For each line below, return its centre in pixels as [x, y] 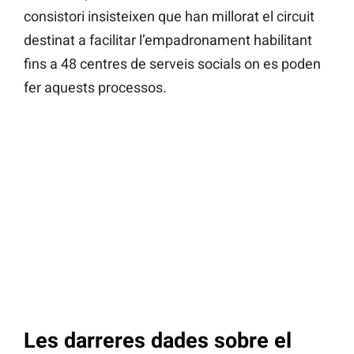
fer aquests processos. [95, 88]
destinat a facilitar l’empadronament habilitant [168, 40]
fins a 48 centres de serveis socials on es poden [172, 64]
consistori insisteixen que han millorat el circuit [169, 17]
